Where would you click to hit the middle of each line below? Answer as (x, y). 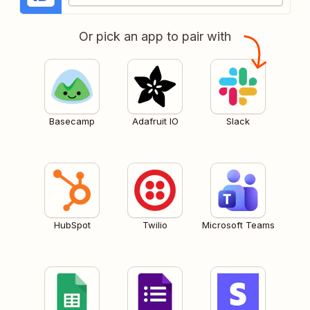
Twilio (155, 225)
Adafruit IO (155, 121)
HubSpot (72, 225)
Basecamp (72, 121)
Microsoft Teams (238, 225)
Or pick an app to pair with (155, 36)
